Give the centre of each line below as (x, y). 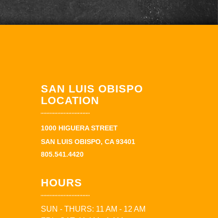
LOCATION (70, 100)
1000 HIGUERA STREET (79, 128)
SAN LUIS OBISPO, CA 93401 (88, 141)
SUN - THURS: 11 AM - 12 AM (93, 209)
